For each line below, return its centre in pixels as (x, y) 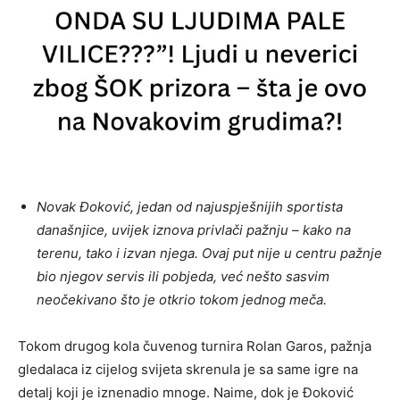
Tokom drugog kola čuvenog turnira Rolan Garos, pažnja (195, 346)
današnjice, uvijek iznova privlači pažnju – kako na (194, 229)
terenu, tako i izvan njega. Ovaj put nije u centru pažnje (209, 253)
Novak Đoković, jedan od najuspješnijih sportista (190, 206)
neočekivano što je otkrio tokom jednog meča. (182, 299)
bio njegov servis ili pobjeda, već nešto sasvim (183, 276)
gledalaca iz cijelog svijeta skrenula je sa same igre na (188, 369)
